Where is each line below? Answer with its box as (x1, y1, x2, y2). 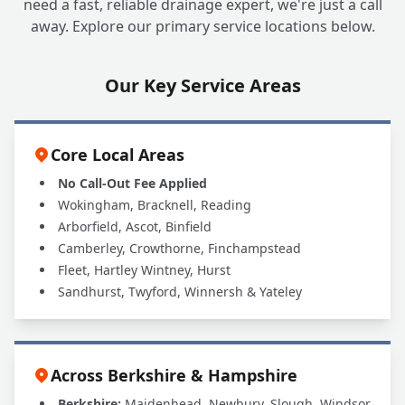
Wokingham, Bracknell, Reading (58, 196, 251, 213)
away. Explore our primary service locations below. (30, 16, 375, 36)
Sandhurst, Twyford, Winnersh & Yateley (58, 283, 302, 300)
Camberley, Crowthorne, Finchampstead (58, 240, 301, 257)
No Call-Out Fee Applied (58, 174, 207, 192)
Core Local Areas (51, 144, 184, 165)
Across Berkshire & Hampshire (51, 364, 297, 386)
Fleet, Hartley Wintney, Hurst (58, 261, 231, 278)
